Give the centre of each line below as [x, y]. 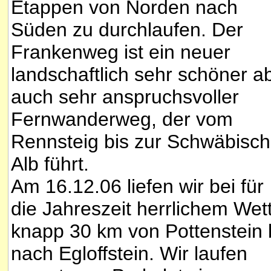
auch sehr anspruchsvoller [125, 97]
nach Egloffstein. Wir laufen [129, 254]
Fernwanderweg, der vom [122, 119]
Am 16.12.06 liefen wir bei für [137, 187]
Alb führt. [50, 164]
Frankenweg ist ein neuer [121, 52]
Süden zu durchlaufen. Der [127, 30]
